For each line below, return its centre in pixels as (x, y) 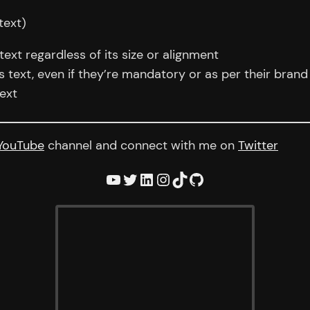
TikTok (175, 178)
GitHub (193, 178)
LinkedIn (143, 178)
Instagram (162, 178)
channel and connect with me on (141, 145)
